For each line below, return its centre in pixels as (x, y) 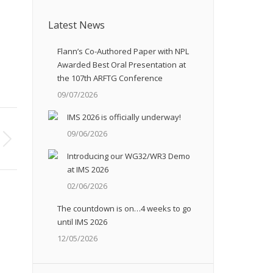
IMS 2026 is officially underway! (124, 117)
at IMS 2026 (88, 169)
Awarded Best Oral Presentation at (122, 65)
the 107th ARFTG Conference (110, 78)
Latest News (76, 25)
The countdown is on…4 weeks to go (124, 208)
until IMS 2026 (82, 222)
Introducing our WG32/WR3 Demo (129, 156)
